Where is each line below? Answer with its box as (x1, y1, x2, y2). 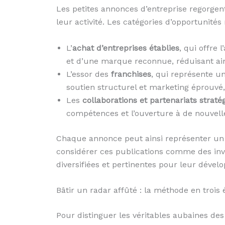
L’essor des (66, 69, 111, 79)
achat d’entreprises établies (72, 43, 179, 53)
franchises (111, 69, 151, 79)
